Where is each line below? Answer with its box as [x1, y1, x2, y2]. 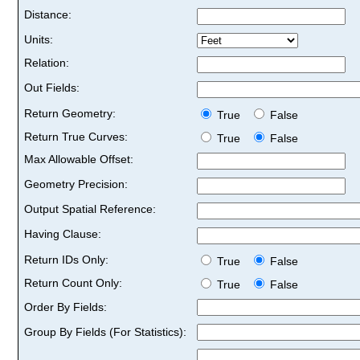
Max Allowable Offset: [24, 152, 133, 166]
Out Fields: [24, 80, 80, 94]
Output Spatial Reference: [24, 202, 156, 215]
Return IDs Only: [24, 252, 108, 266]
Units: [24, 32, 53, 46]
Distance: [24, 7, 72, 21]
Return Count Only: [24, 276, 122, 289]
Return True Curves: [24, 129, 128, 143]
